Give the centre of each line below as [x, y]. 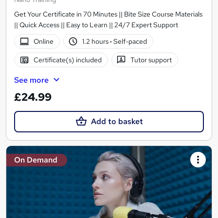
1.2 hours [96, 41]
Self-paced [130, 41]
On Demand [36, 160]
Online [43, 41]
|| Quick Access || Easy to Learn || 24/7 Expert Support [96, 25]
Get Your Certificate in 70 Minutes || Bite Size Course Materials [108, 14]
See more [31, 80]
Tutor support [151, 60]
